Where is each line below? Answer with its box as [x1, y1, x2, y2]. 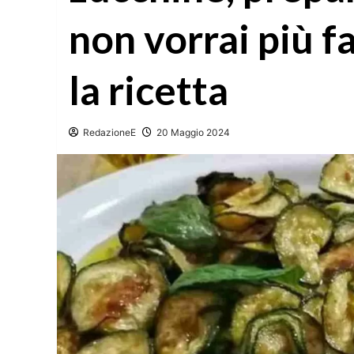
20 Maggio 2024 [156, 126, 230, 138]
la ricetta [69, 66, 228, 114]
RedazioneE [83, 126, 136, 138]
